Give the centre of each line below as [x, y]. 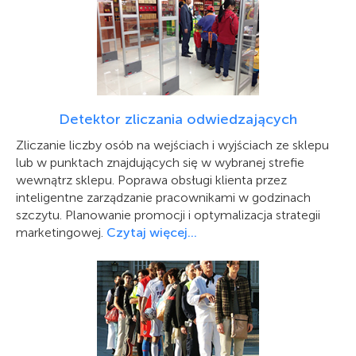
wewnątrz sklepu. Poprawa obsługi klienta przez [151, 180]
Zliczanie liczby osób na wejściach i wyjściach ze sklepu [172, 145]
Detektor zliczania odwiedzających [178, 119]
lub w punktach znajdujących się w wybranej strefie [160, 163]
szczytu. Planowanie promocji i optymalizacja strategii [168, 215]
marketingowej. [61, 232]
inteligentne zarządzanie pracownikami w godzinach [163, 197]
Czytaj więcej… [152, 232]
